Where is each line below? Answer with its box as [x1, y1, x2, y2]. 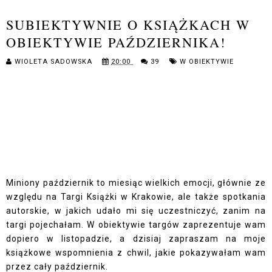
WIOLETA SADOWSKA [15, 58, 95, 66]
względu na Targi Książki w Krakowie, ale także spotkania [6, 192, 266, 202]
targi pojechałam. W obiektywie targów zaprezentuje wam [6, 220, 266, 230]
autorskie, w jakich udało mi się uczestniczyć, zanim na [6, 206, 266, 216]
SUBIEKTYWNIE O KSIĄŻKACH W [6, 15, 250, 34]
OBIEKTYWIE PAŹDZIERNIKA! [6, 33, 226, 52]
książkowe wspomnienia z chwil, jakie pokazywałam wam [6, 248, 266, 258]
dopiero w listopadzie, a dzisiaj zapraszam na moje [6, 234, 266, 244]
